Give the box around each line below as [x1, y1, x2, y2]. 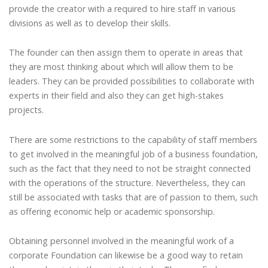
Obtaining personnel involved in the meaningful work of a [9, 235, 234, 247]
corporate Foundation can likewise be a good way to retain [9, 249, 243, 261]
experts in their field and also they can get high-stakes [9, 90, 224, 102]
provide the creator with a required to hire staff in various [9, 2, 236, 14]
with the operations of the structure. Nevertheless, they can [9, 176, 245, 188]
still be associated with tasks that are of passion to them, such [9, 191, 258, 203]
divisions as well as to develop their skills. [9, 17, 170, 29]
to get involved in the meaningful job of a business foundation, [9, 148, 258, 160]
